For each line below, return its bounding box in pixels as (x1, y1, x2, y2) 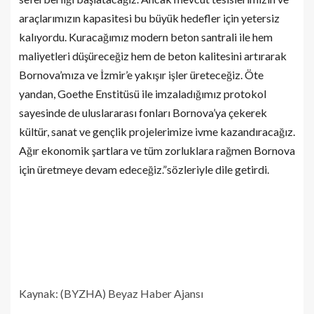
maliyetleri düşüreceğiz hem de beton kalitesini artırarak (19, 49, 287, 62)
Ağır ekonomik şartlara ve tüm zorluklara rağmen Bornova (19, 144, 295, 157)
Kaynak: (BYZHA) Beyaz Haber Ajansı (19, 287, 203, 300)
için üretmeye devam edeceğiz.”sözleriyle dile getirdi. (19, 163, 269, 176)
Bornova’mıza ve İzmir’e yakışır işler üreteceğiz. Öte (19, 68, 264, 81)
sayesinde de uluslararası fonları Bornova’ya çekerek (19, 106, 267, 119)
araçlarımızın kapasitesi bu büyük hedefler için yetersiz (19, 11, 280, 25)
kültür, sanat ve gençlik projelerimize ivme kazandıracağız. (19, 125, 295, 138)
